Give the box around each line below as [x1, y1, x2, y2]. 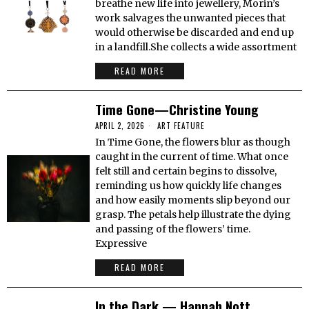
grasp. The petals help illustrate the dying [95, 208, 292, 221]
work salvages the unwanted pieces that [95, 12, 286, 24]
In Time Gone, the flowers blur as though [95, 136, 291, 148]
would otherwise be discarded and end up [95, 26, 295, 39]
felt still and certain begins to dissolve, [95, 165, 277, 177]
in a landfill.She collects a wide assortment [95, 41, 297, 53]
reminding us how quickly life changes [95, 179, 282, 192]
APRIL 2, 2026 [95, 120, 146, 131]
